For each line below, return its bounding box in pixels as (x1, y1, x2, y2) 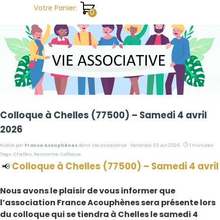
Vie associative (92, 142, 127, 149)
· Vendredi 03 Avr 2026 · (127, 142, 183, 149)
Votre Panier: (34, 2, 77, 13)
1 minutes (189, 142, 214, 149)
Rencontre (34, 151, 58, 158)
